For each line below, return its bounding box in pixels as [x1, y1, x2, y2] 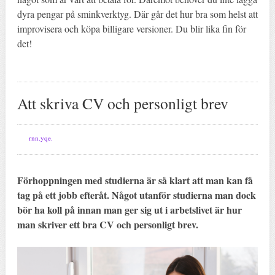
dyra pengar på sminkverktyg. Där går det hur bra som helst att [17, 7, 258, 21]
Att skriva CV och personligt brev [17, 93, 228, 114]
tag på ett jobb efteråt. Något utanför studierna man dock [17, 188, 256, 203]
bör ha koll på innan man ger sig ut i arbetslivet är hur [17, 203, 242, 217]
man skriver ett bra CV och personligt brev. [17, 217, 198, 232]
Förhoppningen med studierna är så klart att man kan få [17, 173, 253, 188]
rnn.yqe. [28, 133, 53, 143]
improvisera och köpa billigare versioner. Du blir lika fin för [17, 22, 246, 36]
